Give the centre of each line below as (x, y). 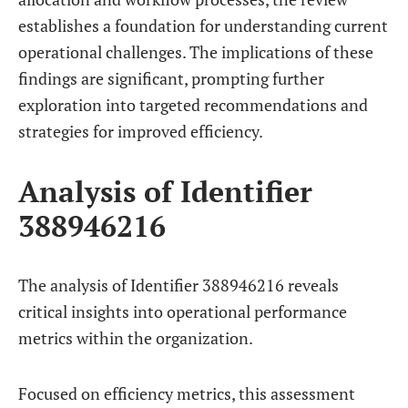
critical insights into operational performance (183, 311)
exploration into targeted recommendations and (193, 105)
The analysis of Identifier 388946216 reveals (178, 285)
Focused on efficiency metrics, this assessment (187, 393)
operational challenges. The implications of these (196, 52)
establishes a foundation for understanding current (203, 25)
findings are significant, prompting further (171, 78)
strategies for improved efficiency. (141, 131)
